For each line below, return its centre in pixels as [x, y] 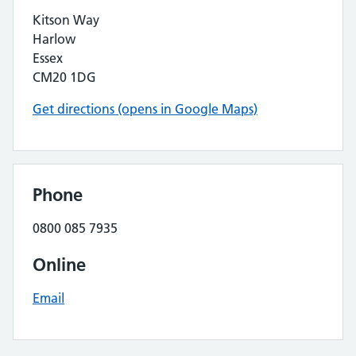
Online [59, 265]
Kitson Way [66, 20]
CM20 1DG [64, 77]
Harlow [54, 39]
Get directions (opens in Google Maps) [145, 109]
